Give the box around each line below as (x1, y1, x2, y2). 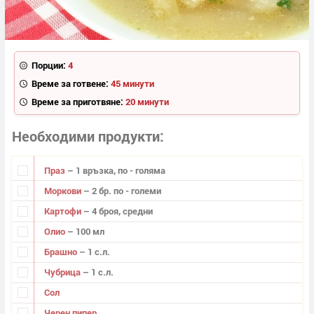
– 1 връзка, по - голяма (67, 163, 165, 177)
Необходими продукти (12, 127, 160, 146)
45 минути (110, 76, 154, 90)
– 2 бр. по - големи (83, 184, 161, 197)
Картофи (43, 205, 83, 217)
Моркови (43, 184, 83, 197)
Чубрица (43, 266, 83, 279)
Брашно (43, 245, 79, 259)
